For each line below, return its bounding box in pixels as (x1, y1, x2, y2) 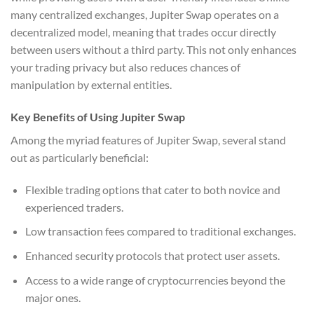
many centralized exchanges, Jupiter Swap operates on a (11, 8, 279, 22)
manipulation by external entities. (11, 78, 172, 92)
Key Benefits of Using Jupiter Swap (11, 109, 185, 123)
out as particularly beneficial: (11, 150, 149, 164)
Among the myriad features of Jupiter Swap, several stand (11, 132, 286, 146)
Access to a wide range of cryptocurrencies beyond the (25, 273, 285, 287)
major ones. (25, 290, 81, 304)
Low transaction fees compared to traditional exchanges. (25, 224, 296, 238)
